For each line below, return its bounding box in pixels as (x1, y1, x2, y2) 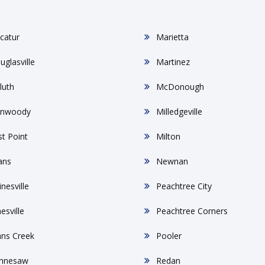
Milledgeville (156, 106, 202, 117)
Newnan (156, 156, 188, 167)
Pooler (156, 230, 182, 241)
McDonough (156, 81, 204, 92)
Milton (156, 131, 180, 142)
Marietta (156, 31, 189, 43)
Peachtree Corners (156, 205, 228, 216)
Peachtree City (156, 180, 212, 192)
